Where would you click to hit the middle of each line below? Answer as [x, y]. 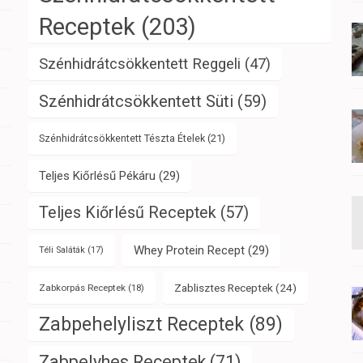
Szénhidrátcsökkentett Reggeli [139, 64]
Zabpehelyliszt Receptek [141, 324]
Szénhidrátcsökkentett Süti [136, 101]
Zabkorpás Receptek [82, 287]
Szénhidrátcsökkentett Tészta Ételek [122, 138]
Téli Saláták [62, 250]
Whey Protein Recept [189, 250]
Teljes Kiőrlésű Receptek [127, 212]
